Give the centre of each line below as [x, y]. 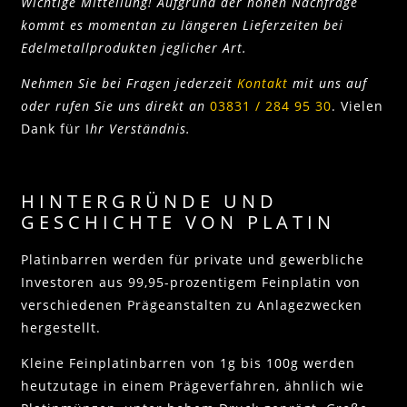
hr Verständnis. [140, 129]
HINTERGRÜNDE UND [149, 201]
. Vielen [357, 106]
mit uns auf [328, 84]
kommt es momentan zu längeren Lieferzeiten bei [182, 25]
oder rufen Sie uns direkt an [115, 106]
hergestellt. [61, 327]
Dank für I [55, 129]
